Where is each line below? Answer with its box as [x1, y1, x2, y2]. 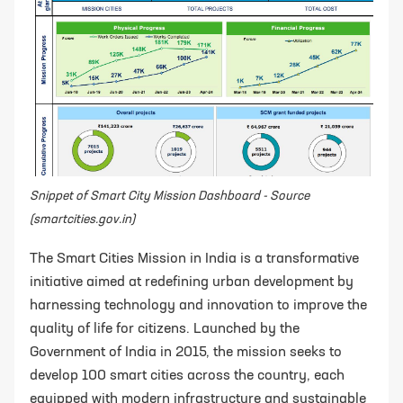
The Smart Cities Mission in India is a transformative [30, 251, 359, 266]
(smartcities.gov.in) [30, 212, 135, 226]
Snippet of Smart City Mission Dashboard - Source [30, 189, 309, 202]
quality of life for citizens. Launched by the [30, 321, 300, 336]
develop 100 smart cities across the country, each [30, 368, 345, 383]
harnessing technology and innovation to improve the [30, 298, 367, 313]
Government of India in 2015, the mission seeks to [30, 345, 342, 360]
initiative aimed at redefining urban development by [30, 274, 354, 290]
